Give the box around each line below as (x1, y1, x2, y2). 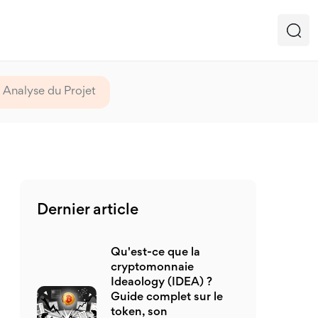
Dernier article (37, 204, 138, 218)
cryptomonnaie (111, 263, 194, 273)
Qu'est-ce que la (111, 248, 200, 258)
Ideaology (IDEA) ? (111, 278, 212, 288)
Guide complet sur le (111, 292, 223, 303)
